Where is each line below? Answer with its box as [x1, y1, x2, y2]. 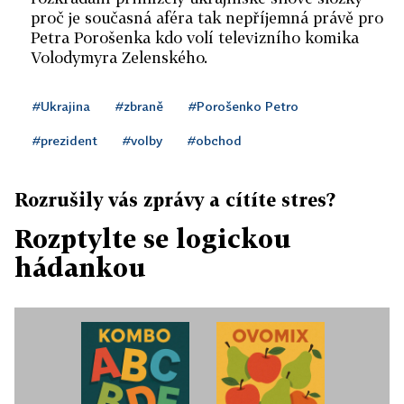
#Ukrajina [32, 98, 90, 114]
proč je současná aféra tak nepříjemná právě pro [31, 8, 383, 27]
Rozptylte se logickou [14, 224, 291, 253]
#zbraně [115, 98, 163, 114]
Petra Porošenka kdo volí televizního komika [31, 28, 359, 47]
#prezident [32, 133, 97, 148]
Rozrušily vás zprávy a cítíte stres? [14, 188, 335, 210]
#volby [123, 133, 162, 148]
